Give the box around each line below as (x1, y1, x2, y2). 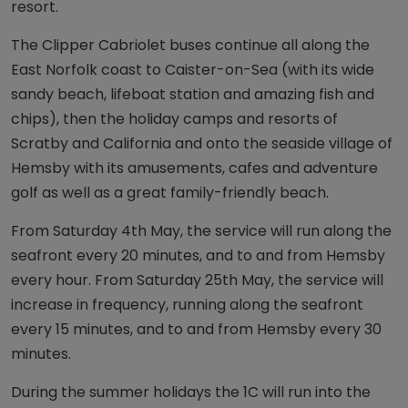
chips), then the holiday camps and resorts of (11, 108, 338, 129)
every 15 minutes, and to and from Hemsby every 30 (11, 319, 382, 340)
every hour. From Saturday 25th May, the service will (11, 270, 383, 291)
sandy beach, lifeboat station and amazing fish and (11, 84, 374, 105)
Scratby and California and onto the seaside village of (11, 133, 393, 154)
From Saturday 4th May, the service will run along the (11, 220, 392, 241)
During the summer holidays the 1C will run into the (11, 382, 371, 403)
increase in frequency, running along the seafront (11, 294, 363, 315)
